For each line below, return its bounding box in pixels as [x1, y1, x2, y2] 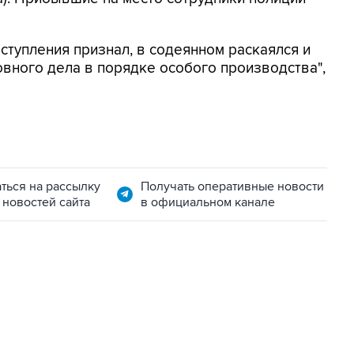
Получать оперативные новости [140, 179, 324, 194]
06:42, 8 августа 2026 [33, 326, 136, 339]
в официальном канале [140, 194, 275, 210]
